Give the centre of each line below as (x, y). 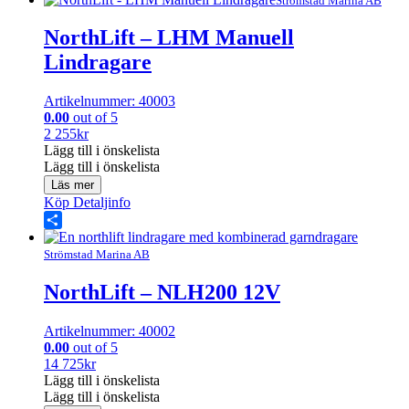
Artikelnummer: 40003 (110, 101)
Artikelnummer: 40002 (110, 331)
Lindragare (98, 63)
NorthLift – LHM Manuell (169, 38)
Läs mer (73, 185)
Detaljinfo (100, 203)
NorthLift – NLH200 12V (162, 293)
